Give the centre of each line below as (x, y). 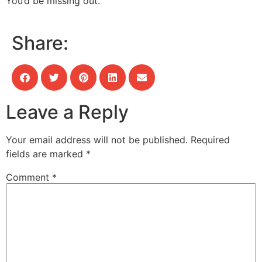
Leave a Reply (67, 112)
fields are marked (46, 154)
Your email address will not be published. (97, 139)
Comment (29, 177)
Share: (40, 43)
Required (210, 139)
